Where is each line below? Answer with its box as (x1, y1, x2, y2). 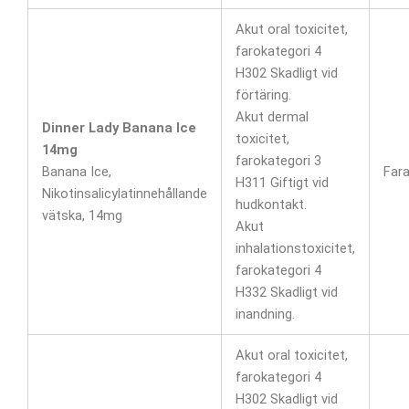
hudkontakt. (235, 195, 307, 213)
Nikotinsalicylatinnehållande (41, 184, 207, 202)
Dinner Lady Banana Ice (41, 119, 196, 136)
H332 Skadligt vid (235, 283, 338, 300)
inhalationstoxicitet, (235, 239, 355, 257)
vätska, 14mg (41, 206, 122, 224)
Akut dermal (235, 108, 309, 125)
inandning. (235, 305, 295, 322)
